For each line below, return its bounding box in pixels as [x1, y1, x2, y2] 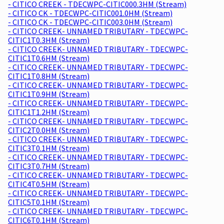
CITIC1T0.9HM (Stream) [8, 88, 89, 99]
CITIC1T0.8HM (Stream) [8, 70, 89, 81]
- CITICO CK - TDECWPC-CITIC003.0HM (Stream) [8, 16, 172, 27]
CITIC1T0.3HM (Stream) [8, 34, 89, 45]
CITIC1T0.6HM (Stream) [8, 52, 89, 63]
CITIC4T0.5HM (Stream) [8, 178, 89, 189]
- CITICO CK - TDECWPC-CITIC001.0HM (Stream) [8, 7, 172, 18]
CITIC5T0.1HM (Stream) [8, 196, 89, 207]
